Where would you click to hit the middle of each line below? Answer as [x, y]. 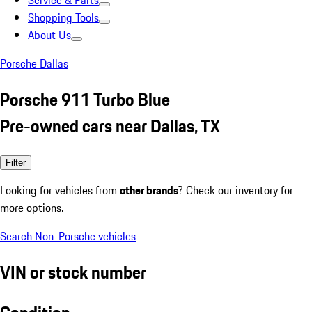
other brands [149, 190]
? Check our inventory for [236, 190]
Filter [16, 162]
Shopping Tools [63, 17]
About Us [49, 35]
